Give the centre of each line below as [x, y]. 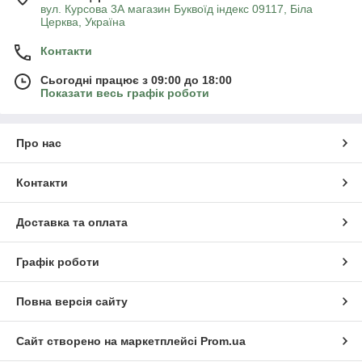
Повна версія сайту [72, 302]
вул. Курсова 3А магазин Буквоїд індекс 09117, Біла [177, 9]
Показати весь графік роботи [125, 93]
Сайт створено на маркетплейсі [108, 341]
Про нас [39, 143]
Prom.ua [223, 341]
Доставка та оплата [72, 223]
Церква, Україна [83, 22]
